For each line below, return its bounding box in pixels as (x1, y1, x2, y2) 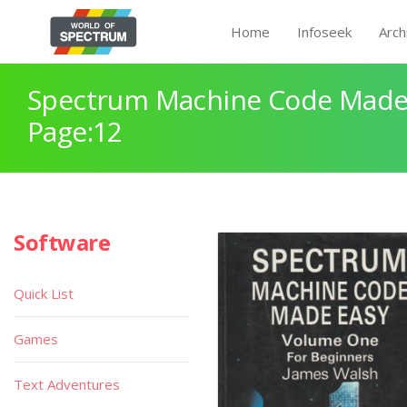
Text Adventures (14, 375, 120, 393)
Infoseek (297, 23, 352, 41)
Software (14, 227, 111, 257)
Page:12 (27, 113, 123, 150)
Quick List (14, 284, 74, 303)
